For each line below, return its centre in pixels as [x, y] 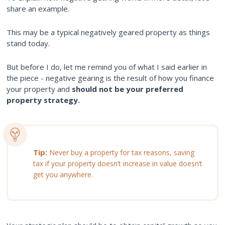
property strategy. [43, 100]
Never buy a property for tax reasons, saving [122, 153]
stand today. [28, 43]
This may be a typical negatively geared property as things [108, 32]
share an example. [38, 9]
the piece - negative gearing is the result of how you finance [110, 78]
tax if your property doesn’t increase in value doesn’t [118, 164]
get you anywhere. [63, 175]
